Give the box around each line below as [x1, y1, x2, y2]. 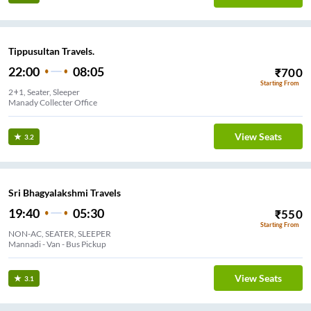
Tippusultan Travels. [8, 44, 94, 57]
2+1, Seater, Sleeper [8, 86, 80, 97]
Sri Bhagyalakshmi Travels [8, 186, 121, 199]
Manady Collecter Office [8, 96, 97, 108]
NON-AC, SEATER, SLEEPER [8, 228, 111, 239]
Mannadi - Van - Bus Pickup [8, 238, 106, 249]
